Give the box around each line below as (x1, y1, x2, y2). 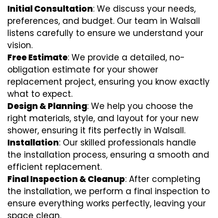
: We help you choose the (87, 100, 193, 112)
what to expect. (7, 88, 73, 100)
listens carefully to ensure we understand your (7, 27, 203, 39)
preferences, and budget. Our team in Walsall (7, 15, 200, 27)
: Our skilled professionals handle (59, 137, 196, 149)
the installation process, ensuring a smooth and (7, 149, 209, 161)
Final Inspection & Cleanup (7, 173, 125, 185)
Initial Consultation (7, 3, 93, 15)
